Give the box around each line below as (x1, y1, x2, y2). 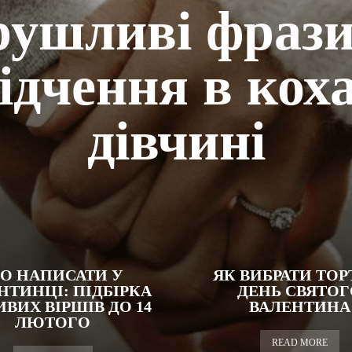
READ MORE (271, 337, 328, 348)
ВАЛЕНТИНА (248, 298, 350, 315)
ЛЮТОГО (15, 313, 90, 331)
